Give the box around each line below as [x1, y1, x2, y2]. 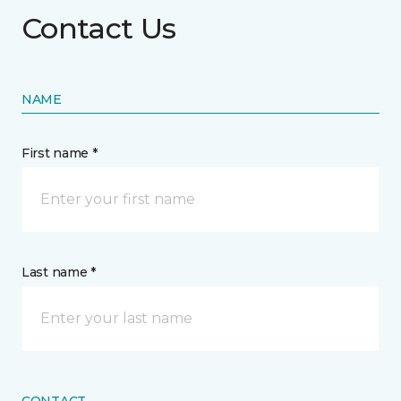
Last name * [21, 264, 96, 280]
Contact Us [21, 11, 176, 46]
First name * [21, 145, 98, 161]
